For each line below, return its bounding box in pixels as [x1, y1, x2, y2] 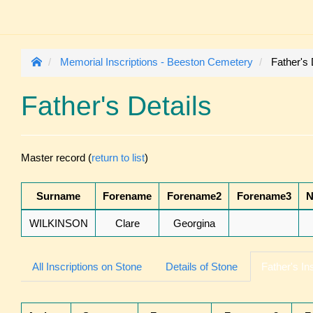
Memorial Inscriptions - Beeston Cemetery [60, 56, 253, 68]
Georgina [173, 217, 215, 230]
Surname [36, 190, 80, 203]
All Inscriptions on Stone [32, 261, 142, 273]
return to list [92, 151, 145, 163]
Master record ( [21, 151, 92, 163]
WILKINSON [29, 217, 88, 230]
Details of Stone [166, 261, 238, 273]
